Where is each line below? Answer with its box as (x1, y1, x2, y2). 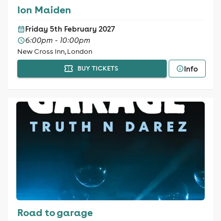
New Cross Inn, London (17, 47, 92, 56)
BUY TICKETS (77, 64, 118, 73)
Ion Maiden (17, 3, 71, 16)
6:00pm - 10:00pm (25, 36, 90, 45)
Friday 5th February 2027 (25, 24, 115, 34)
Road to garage (17, 206, 93, 219)
